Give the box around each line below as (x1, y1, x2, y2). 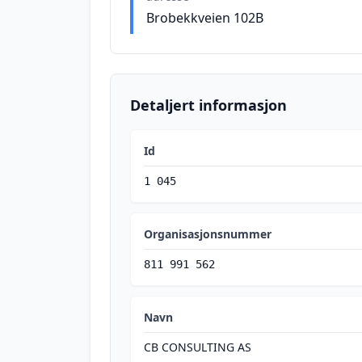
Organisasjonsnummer (144, 226, 271, 242)
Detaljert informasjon (130, 95, 287, 115)
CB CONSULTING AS (144, 339, 251, 355)
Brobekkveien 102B (146, 9, 263, 27)
